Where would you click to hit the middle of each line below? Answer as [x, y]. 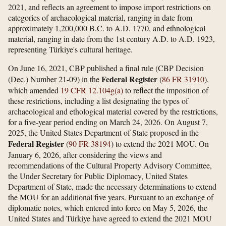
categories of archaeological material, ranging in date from [100, 18]
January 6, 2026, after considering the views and [85, 155]
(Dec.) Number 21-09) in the [55, 79]
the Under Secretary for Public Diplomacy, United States [98, 176]
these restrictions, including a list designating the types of [98, 101]
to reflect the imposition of [166, 90]
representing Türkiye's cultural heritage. [70, 49]
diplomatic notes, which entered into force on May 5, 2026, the [108, 208]
